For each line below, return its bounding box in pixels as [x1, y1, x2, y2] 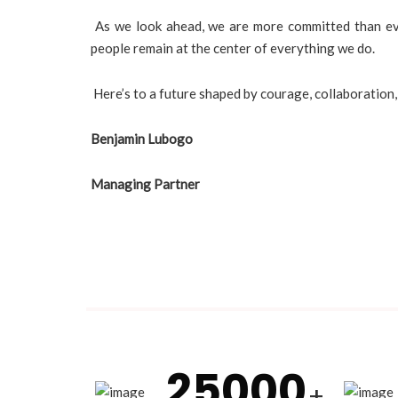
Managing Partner [91, 175, 200, 192]
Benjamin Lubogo [91, 130, 193, 147]
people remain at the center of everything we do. [91, 39, 375, 56]
